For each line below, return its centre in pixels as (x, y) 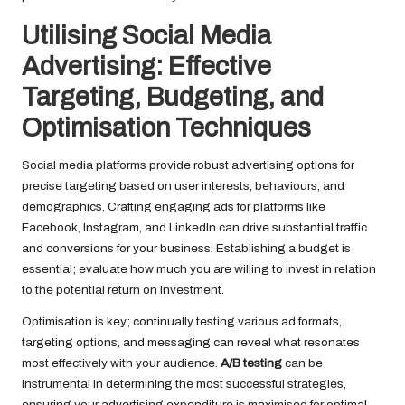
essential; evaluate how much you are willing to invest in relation (199, 269)
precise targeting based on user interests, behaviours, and (183, 186)
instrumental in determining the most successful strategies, (184, 384)
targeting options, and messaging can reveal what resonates (191, 343)
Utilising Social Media (146, 36)
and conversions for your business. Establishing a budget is (186, 249)
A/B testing (251, 363)
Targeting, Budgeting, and (173, 98)
